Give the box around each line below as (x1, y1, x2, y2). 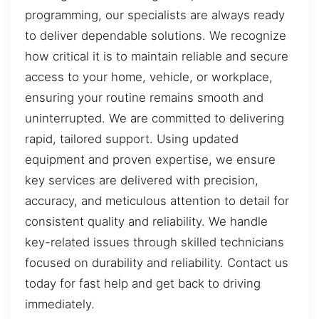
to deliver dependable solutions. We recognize (25, 28, 286, 43)
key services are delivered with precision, (25, 173, 258, 188)
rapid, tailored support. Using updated (25, 132, 239, 147)
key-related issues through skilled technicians (25, 235, 284, 250)
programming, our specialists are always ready (25, 8, 285, 23)
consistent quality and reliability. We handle (25, 214, 268, 229)
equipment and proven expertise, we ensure (25, 152, 276, 167)
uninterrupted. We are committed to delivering (25, 111, 284, 126)
